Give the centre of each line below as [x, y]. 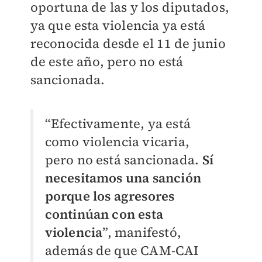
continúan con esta [104, 214]
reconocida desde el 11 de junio [128, 44]
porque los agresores [110, 196]
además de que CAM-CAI [122, 251]
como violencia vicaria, [117, 142]
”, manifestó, [142, 232]
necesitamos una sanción [123, 178]
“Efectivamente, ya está [118, 124]
